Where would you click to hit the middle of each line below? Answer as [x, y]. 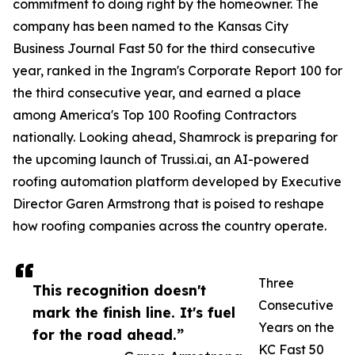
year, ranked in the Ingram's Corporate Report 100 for [177, 71]
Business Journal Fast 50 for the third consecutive [164, 48]
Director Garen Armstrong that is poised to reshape [168, 204]
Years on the [296, 327]
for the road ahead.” [108, 334]
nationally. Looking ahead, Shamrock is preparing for [175, 137]
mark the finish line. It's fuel [134, 312]
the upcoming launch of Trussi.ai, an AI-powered [161, 159]
